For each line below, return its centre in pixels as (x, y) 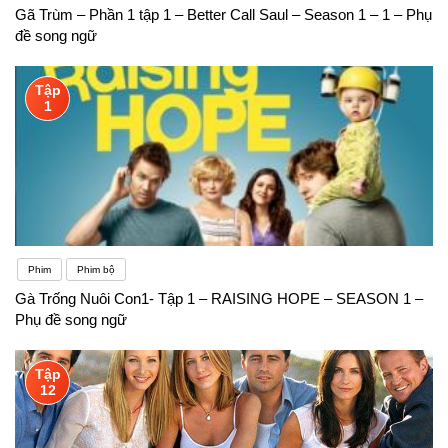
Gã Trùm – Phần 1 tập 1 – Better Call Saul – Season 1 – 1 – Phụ (223, 14)
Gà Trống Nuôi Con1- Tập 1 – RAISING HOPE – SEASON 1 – (219, 298)
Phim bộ (96, 269)
